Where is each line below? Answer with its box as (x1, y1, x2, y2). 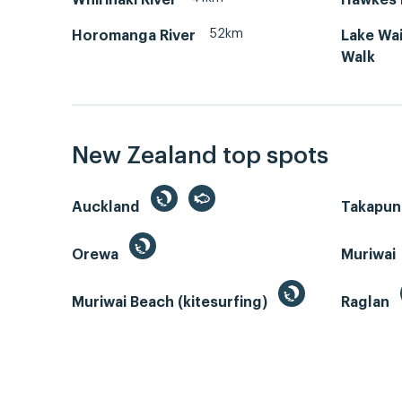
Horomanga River (72, 28, 196, 43)
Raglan (341, 295, 393, 310)
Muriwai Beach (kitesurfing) (72, 295, 271, 310)
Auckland (72, 200, 144, 215)
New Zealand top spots (72, 144, 328, 169)
